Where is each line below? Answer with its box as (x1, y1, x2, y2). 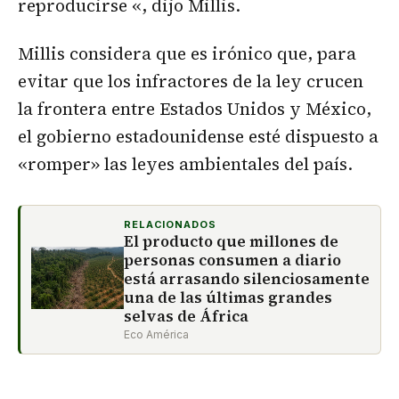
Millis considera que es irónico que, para (18, 42, 356, 66)
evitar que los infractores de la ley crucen (18, 69, 363, 94)
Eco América (124, 328, 189, 342)
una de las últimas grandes (124, 287, 332, 309)
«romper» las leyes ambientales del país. (18, 152, 353, 176)
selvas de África (124, 305, 248, 328)
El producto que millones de (124, 231, 338, 253)
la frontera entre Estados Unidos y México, (18, 97, 371, 121)
